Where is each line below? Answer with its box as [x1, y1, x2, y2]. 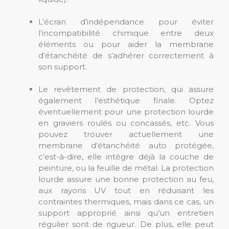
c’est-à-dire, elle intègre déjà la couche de [38, 152, 214, 162]
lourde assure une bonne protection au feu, [38, 174, 214, 185]
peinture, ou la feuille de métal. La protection [38, 163, 214, 173]
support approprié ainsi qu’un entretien [38, 208, 214, 218]
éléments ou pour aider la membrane [38, 39, 214, 50]
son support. [38, 62, 87, 72]
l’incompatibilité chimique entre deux [38, 28, 214, 38]
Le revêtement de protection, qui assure [38, 84, 214, 95]
